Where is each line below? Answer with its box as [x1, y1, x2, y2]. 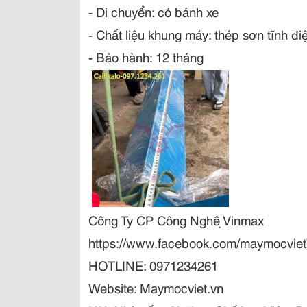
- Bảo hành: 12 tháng [88, 47, 204, 66]
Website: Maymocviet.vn [88, 278, 223, 297]
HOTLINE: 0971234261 [88, 256, 218, 274]
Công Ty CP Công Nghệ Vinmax [88, 210, 264, 229]
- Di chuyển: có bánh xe [88, 2, 219, 21]
